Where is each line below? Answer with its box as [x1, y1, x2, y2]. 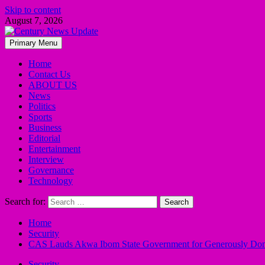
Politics [28, 101, 56, 111]
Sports [28, 112, 52, 122]
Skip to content [5, 5, 61, 15]
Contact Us [28, 69, 70, 79]
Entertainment [28, 144, 80, 154]
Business [28, 122, 62, 132]
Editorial [28, 133, 60, 143]
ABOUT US [28, 80, 77, 90]
